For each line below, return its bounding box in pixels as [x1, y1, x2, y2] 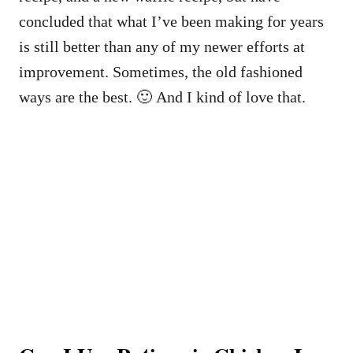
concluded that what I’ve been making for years [19, 12, 324, 30]
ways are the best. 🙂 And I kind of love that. [19, 87, 310, 106]
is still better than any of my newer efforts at [19, 37, 305, 55]
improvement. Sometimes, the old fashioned [19, 62, 303, 80]
